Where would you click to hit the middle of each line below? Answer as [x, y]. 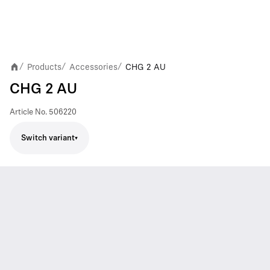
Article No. [28, 112]
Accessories [93, 67]
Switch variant [48, 138]
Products [44, 67]
